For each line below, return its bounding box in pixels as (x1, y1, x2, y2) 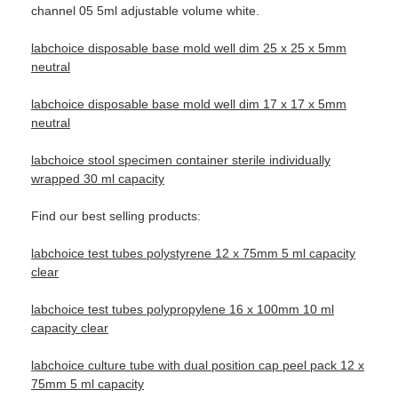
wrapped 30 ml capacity (31, 171, 164, 187)
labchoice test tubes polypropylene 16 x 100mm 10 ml (31, 302, 334, 317)
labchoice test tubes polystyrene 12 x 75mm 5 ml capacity (31, 246, 355, 261)
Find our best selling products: (31, 209, 201, 224)
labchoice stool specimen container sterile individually (31, 153, 330, 168)
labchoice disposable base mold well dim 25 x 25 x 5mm (31, 41, 346, 56)
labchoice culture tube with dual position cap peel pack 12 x (31, 358, 364, 373)
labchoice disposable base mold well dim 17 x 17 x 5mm (31, 97, 346, 112)
